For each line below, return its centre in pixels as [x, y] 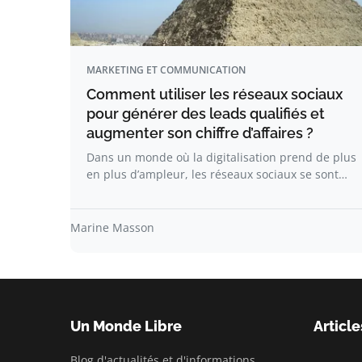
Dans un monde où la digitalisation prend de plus [221, 157]
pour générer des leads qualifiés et [206, 114]
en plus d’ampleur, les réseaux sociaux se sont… [217, 174]
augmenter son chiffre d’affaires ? [200, 133]
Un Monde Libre [126, 326]
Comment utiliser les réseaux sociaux [215, 94]
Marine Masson [112, 227]
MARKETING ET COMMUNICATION [166, 70]
